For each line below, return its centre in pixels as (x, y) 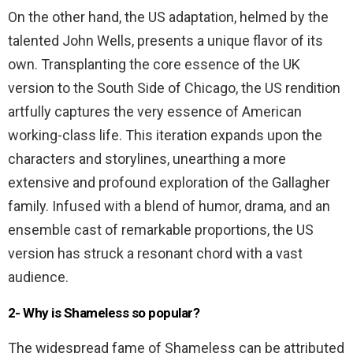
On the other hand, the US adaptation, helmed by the (168, 17)
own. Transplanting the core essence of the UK (154, 64)
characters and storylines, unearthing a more (147, 158)
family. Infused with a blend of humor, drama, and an (169, 206)
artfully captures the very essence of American (155, 111)
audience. (38, 277)
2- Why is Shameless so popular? (104, 312)
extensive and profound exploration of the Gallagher (169, 182)
